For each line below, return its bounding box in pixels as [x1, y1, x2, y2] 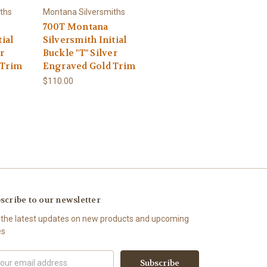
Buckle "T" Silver [42, 46, 117, 59]
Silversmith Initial [42, 33, 127, 46]
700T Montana [42, 20, 108, 33]
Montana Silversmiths [42, 7, 125, 17]
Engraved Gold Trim [42, 60, 135, 72]
